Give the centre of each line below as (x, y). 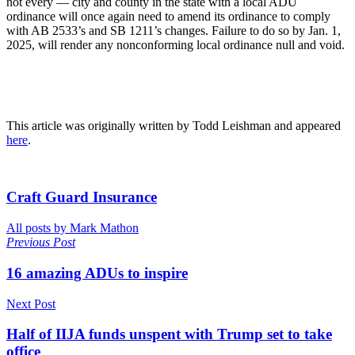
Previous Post (41, 242)
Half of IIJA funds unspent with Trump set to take (169, 334)
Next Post (31, 303)
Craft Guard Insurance (82, 197)
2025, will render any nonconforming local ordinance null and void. (176, 44)
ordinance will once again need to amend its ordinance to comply (168, 16)
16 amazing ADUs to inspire (97, 273)
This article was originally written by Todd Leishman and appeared (174, 125)
